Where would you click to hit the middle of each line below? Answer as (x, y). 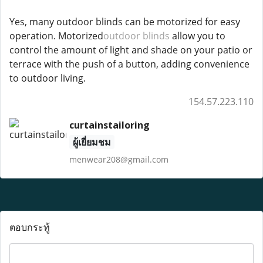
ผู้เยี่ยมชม (92, 142)
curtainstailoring (109, 125)
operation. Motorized (56, 36)
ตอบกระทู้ (30, 227)
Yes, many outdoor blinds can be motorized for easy (125, 22)
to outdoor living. (48, 78)
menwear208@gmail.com (119, 159)
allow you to (198, 36)
